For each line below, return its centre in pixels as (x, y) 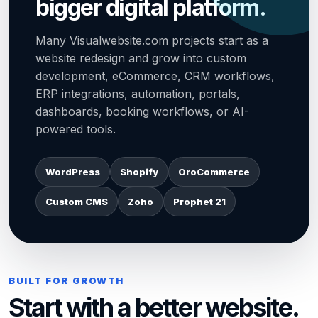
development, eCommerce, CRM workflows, (155, 76)
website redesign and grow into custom (141, 58)
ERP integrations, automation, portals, (138, 94)
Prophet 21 (199, 202)
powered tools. (76, 129)
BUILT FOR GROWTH (66, 280)
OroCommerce (214, 172)
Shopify (139, 172)
